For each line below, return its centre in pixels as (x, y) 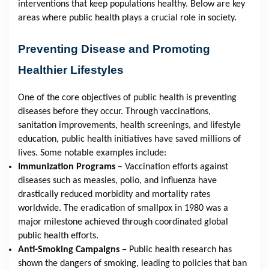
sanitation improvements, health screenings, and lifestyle (129, 126)
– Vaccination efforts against (173, 167)
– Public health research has (177, 250)
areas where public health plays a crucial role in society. (127, 18)
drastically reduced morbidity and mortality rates (114, 195)
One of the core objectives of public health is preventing (127, 98)
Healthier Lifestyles (71, 70)
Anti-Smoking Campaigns (69, 250)
